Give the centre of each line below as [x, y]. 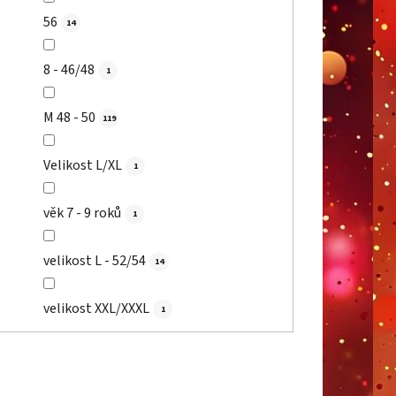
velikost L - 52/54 [94, 261]
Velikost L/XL [82, 165]
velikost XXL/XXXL [96, 308]
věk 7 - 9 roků [82, 213]
